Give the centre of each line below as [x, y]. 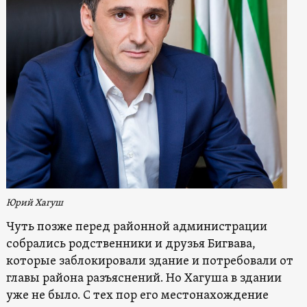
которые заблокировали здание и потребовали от [149, 261]
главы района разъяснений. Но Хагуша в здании [144, 278]
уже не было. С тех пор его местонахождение [137, 295]
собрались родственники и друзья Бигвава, [131, 244]
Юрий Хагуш [34, 203]
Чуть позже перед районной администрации [136, 227]
